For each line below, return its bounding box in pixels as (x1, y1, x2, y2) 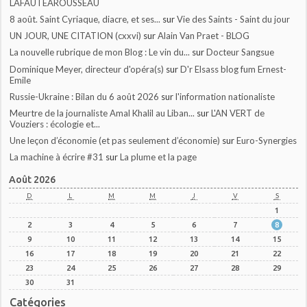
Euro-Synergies (236, 134, 297, 146)
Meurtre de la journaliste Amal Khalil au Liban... (10, 107, 195, 119)
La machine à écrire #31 (10, 151, 104, 163)
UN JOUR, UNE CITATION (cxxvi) (10, 30, 142, 42)
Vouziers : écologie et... (10, 118, 101, 130)
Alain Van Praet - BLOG (158, 30, 250, 42)
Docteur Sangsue (206, 47, 275, 58)
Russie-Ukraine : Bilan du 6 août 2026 (10, 90, 160, 102)
